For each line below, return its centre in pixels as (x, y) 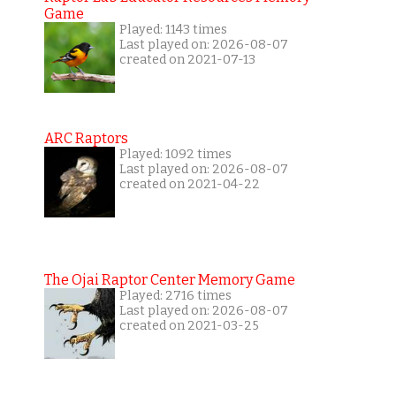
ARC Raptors (86, 138)
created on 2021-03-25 (189, 326)
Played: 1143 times (173, 30)
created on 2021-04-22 (189, 184)
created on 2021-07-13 (187, 60)
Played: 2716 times (175, 296)
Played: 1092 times (175, 154)
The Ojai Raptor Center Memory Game (169, 280)
